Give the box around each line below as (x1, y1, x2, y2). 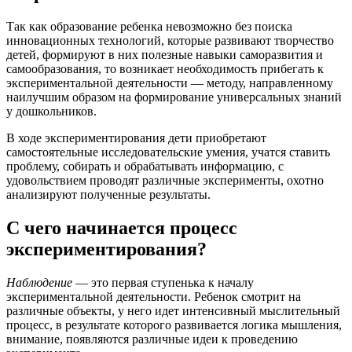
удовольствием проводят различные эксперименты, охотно (6, 173, 324, 187)
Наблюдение (6, 275, 72, 289)
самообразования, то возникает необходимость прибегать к (6, 61, 324, 75)
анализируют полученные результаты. (6, 187, 211, 201)
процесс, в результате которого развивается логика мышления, (6, 317, 342, 332)
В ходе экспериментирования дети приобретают (6, 130, 266, 145)
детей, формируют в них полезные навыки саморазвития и (6, 47, 323, 61)
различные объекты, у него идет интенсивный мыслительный (6, 303, 340, 317)
